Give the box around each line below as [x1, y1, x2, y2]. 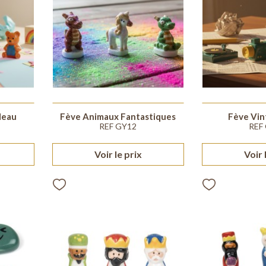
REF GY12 [99, 121, 137, 131]
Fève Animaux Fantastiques [60, 110, 176, 122]
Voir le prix [94, 148, 142, 160]
